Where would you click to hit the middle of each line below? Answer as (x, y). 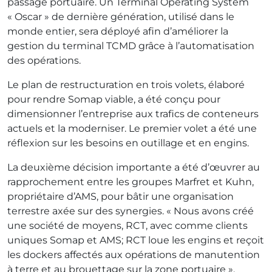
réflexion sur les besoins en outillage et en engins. (129, 143)
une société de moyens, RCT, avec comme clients (127, 225)
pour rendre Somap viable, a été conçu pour (114, 99)
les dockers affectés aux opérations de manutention (134, 254)
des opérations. (44, 60)
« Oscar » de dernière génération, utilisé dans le (121, 16)
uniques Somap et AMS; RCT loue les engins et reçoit (136, 240)
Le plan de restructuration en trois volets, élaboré (126, 84)
